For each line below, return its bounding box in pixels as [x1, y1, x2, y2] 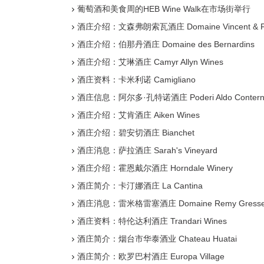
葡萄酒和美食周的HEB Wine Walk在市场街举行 [77, 4, 250, 14]
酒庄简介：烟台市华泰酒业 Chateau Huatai [77, 234, 237, 243]
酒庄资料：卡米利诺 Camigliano [77, 75, 196, 84]
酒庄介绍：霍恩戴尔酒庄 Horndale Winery [77, 163, 233, 173]
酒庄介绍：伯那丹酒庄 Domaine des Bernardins [77, 39, 255, 49]
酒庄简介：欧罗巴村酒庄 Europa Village [77, 252, 225, 261]
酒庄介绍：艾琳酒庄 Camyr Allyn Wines [77, 57, 223, 67]
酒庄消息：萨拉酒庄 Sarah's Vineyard [77, 146, 217, 155]
